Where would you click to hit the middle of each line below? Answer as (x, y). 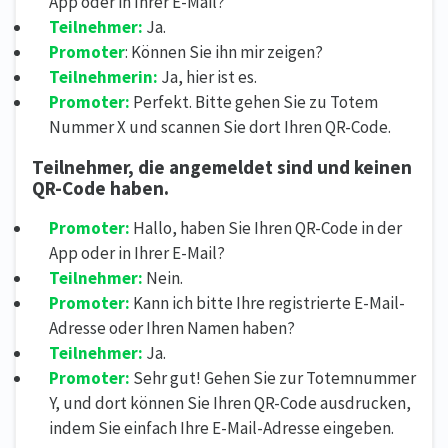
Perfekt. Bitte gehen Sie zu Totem (254, 101)
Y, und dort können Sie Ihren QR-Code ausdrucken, (230, 402)
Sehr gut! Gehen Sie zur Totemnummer (273, 377)
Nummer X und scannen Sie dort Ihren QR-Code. (220, 126)
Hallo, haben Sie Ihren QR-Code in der (267, 227)
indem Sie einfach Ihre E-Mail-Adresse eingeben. (221, 427)
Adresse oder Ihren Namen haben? (172, 327)
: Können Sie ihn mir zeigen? (224, 51)
